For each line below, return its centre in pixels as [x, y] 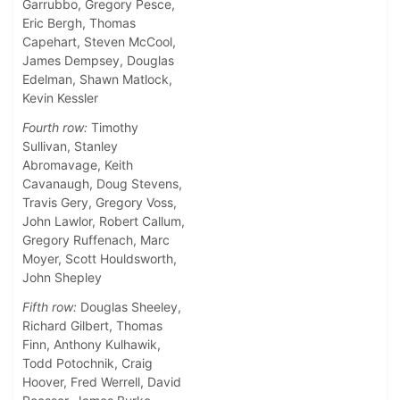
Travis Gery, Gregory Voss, [100, 203]
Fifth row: [50, 307]
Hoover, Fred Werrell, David [102, 382]
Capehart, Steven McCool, [99, 42]
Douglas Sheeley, [129, 307]
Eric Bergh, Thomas [79, 23]
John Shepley [62, 278]
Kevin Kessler [60, 98]
